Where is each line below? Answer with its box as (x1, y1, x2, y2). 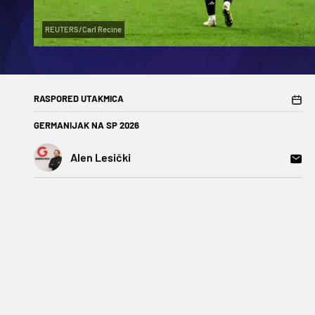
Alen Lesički (70, 150, 131, 165)
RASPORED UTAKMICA (34, 93, 124, 105)
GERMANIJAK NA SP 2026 (34, 120, 139, 131)
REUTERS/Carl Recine (45, 25, 122, 34)
